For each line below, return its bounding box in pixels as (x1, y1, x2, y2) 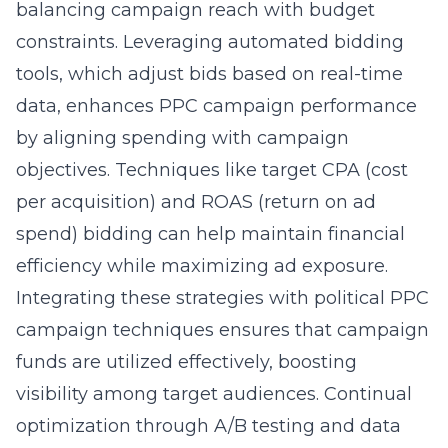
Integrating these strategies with (16, 287, 314, 309)
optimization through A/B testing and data (16, 415, 401, 437)
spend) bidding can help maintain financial (16, 223, 405, 245)
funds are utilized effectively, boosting (16, 351, 357, 373)
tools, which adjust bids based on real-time (16, 63, 403, 85)
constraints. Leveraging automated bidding (16, 31, 404, 53)
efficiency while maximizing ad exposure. (16, 255, 388, 277)
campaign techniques (16, 319, 214, 341)
